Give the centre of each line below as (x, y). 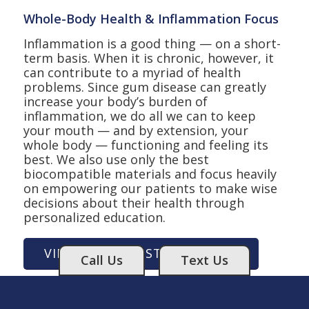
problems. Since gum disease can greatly (144, 87)
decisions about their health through (133, 203)
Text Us (205, 260)
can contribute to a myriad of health (132, 73)
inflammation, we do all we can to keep (139, 116)
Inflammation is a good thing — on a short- (152, 44)
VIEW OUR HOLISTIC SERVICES (141, 253)
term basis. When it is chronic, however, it (148, 58)
